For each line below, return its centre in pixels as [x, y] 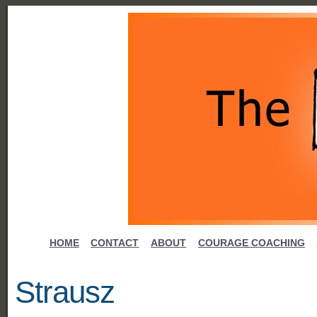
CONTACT [115, 242]
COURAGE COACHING [251, 242]
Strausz [65, 292]
